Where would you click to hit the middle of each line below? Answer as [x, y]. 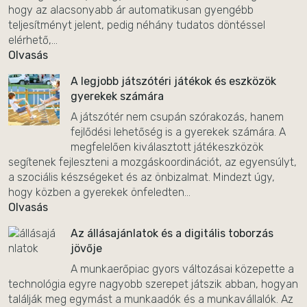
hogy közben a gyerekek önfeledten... [99, 192]
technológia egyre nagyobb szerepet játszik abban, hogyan [153, 284]
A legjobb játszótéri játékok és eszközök [173, 81]
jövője [86, 248]
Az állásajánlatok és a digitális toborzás [172, 233]
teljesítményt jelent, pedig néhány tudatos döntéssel [137, 25]
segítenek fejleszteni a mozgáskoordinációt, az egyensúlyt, [152, 162]
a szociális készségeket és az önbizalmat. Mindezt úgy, [142, 177]
